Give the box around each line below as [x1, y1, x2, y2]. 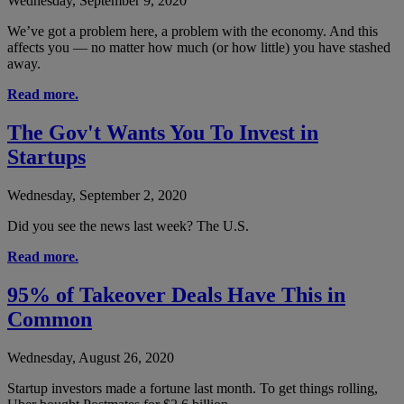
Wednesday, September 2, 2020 [7, 187, 187, 203]
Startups [7, 144, 86, 169]
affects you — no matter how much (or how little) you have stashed [7, 39, 390, 55]
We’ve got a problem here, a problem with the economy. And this [7, 23, 378, 39]
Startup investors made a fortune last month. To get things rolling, [7, 380, 378, 396]
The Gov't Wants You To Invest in [7, 120, 318, 144]
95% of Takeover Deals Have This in [7, 282, 345, 307]
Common [7, 307, 92, 331]
